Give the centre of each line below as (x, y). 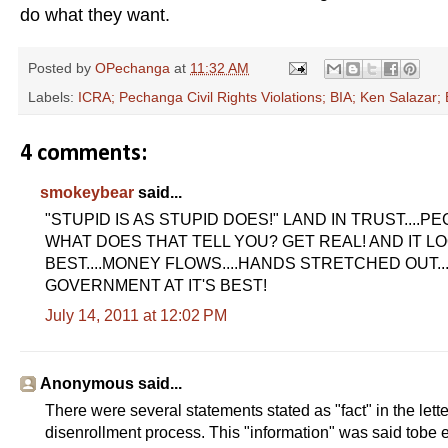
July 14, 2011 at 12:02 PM (136, 315)
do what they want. (95, 14)
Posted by (61, 67)
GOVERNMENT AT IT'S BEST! (156, 285)
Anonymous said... (111, 383)
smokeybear (87, 192)
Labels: (53, 96)
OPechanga (132, 67)
